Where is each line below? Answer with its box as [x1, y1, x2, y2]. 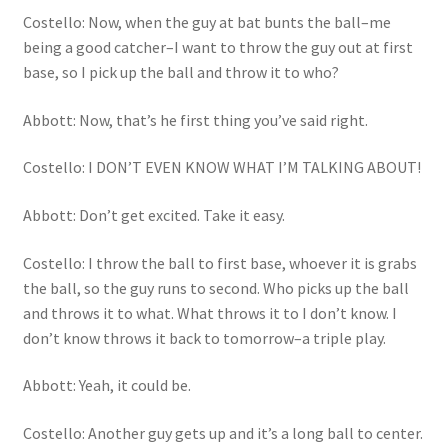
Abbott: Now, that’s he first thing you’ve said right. [22, 109, 368, 130]
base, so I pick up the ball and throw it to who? [22, 61, 339, 82]
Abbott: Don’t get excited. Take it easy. [22, 204, 285, 225]
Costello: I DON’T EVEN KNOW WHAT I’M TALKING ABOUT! [22, 157, 421, 178]
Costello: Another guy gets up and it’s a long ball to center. [22, 422, 423, 443]
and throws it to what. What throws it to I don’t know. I [22, 302, 397, 323]
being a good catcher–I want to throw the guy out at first [22, 36, 413, 57]
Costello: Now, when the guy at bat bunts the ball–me [22, 11, 391, 32]
